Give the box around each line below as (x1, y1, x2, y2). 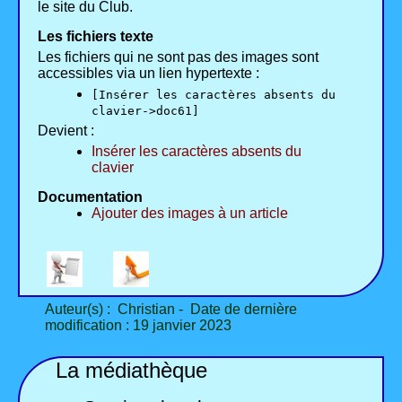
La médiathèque (56, 358, 207, 383)
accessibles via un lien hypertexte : (38, 66, 259, 82)
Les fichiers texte (38, 29, 153, 45)
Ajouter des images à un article (92, 205, 288, 222)
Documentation (38, 189, 143, 205)
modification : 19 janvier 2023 (45, 318, 232, 334)
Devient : (38, 123, 94, 139)
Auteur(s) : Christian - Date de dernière (45, 301, 297, 318)
